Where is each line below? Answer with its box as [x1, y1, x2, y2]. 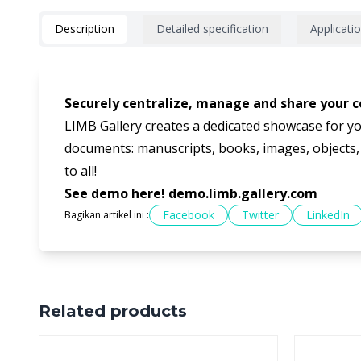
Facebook [163, 207, 214, 223]
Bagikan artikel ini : [64, 208, 149, 222]
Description [55, 21, 114, 37]
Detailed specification [156, 21, 268, 37]
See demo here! [64, 185, 168, 203]
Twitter [242, 207, 279, 223]
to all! [64, 162, 97, 180]
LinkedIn [306, 207, 350, 223]
